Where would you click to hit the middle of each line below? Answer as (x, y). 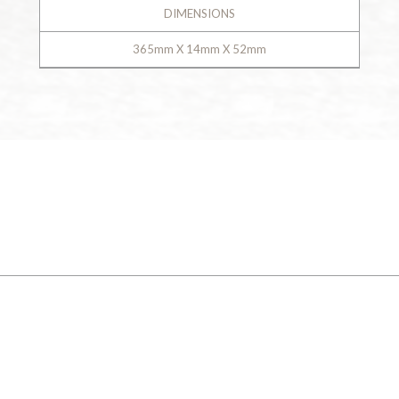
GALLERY (125, 207)
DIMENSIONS (199, 13)
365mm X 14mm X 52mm (199, 49)
